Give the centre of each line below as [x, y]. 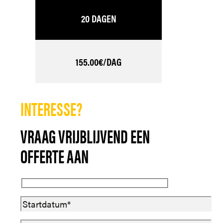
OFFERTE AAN [55, 156]
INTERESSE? [51, 109]
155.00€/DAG [99, 62]
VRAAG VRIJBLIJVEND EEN [85, 136]
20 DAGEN [99, 18]
